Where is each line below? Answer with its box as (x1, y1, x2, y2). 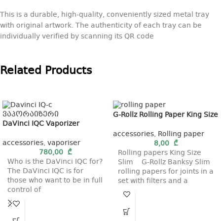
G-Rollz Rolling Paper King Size (113, 109, 218, 120)
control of (7, 184, 41, 196)
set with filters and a (118, 175, 188, 186)
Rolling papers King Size (118, 147, 201, 158)
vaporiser (47, 138, 80, 149)
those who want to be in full (7, 175, 103, 186)
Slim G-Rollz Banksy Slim (118, 156, 210, 168)
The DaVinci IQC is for (7, 166, 83, 177)
